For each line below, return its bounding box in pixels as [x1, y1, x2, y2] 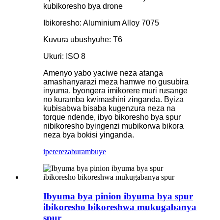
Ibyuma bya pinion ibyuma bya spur [43, 191, 193, 201]
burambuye [71, 147, 106, 156]
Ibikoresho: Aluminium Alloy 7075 [43, 18, 159, 27]
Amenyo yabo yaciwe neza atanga [43, 68, 163, 77]
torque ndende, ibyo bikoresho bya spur [43, 112, 181, 121]
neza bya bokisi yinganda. [43, 130, 134, 139]
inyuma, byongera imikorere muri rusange [43, 86, 188, 95]
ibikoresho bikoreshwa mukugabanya [43, 201, 196, 212]
